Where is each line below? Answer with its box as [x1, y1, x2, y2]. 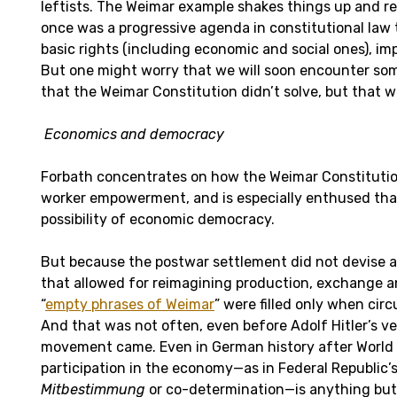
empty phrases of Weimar [45, 295, 214, 313]
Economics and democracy [44, 125, 224, 143]
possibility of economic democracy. [41, 210, 275, 228]
